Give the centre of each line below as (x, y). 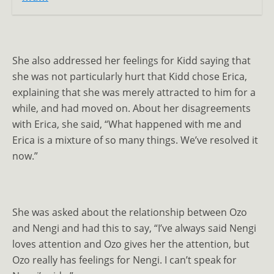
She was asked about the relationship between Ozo (130, 212)
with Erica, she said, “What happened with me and (127, 124)
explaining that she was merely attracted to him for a (134, 92)
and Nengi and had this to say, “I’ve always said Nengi (134, 228)
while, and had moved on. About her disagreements (131, 108)
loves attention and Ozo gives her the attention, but (131, 244)
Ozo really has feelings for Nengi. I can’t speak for (124, 260)
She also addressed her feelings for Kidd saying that (131, 61)
